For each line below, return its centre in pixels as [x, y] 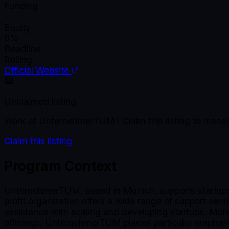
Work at [21, 121]
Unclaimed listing [40, 101]
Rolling [18, 60]
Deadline [22, 49]
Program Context [60, 165]
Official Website [38, 71]
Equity [17, 28]
